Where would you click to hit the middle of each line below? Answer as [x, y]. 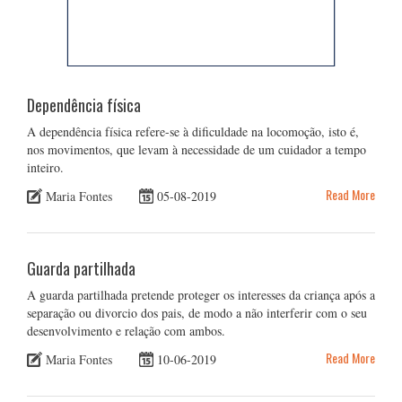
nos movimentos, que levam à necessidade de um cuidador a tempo [197, 149]
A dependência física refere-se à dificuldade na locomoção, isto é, [193, 131]
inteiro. [45, 167]
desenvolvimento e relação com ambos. [126, 330]
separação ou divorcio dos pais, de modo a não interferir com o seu [197, 312]
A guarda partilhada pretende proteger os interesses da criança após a [201, 294]
